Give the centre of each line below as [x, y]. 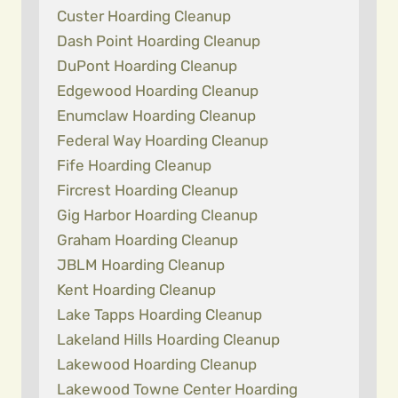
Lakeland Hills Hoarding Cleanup [168, 339]
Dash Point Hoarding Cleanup [159, 41]
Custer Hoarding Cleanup [144, 16]
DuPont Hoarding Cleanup [147, 66]
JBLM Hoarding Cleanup [141, 265]
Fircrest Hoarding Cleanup [147, 190]
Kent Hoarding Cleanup [136, 290]
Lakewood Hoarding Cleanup [157, 364]
